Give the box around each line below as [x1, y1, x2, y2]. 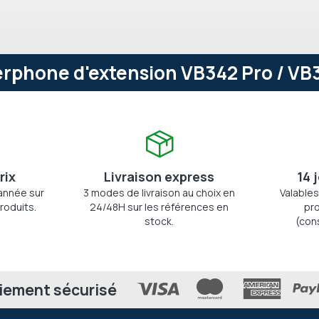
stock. [145, 214, 174, 228]
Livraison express [104, 168, 215, 185]
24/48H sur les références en [90, 200, 229, 214]
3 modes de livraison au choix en [83, 186, 236, 199]
